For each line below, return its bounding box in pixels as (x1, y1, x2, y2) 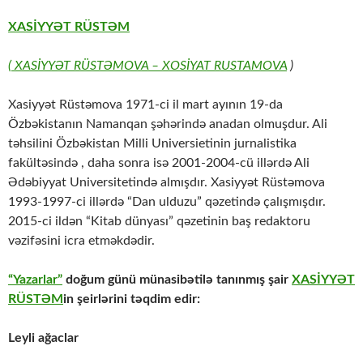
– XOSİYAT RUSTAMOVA (148, 59, 287, 73)
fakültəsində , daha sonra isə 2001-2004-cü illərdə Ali (8, 156, 310, 170)
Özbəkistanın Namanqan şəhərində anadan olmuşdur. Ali (8, 117, 327, 131)
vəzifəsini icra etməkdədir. (8, 234, 155, 248)
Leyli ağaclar (8, 331, 79, 345)
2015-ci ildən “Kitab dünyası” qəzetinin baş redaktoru (8, 215, 310, 228)
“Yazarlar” (8, 273, 62, 287)
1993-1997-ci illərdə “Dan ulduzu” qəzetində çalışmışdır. (8, 195, 326, 209)
